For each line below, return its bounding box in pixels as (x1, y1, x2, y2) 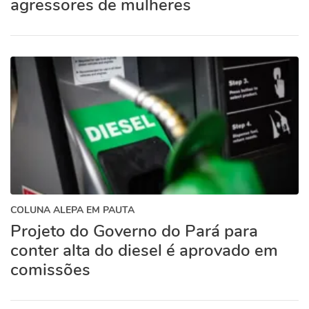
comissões (10, 259, 90, 281)
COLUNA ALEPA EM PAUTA (10, 203, 134, 217)
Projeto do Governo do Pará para (10, 220, 258, 242)
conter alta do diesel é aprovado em (10, 239, 278, 261)
